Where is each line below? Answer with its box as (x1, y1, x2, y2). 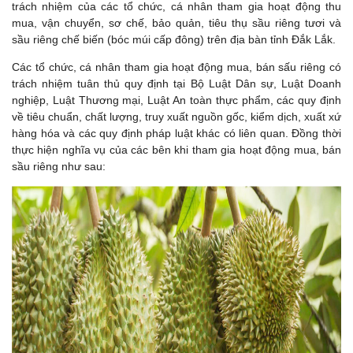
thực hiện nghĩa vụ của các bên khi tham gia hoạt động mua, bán (12, 143, 341, 156)
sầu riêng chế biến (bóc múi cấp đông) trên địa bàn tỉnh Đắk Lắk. (12, 32, 336, 46)
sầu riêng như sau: (12, 159, 106, 173)
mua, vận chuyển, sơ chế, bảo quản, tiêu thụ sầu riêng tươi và (12, 16, 341, 29)
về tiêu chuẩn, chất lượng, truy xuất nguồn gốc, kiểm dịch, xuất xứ (12, 110, 341, 123)
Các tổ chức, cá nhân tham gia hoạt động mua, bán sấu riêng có (12, 60, 341, 73)
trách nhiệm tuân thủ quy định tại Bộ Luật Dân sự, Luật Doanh (12, 76, 341, 90)
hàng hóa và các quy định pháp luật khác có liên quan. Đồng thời (12, 126, 341, 139)
